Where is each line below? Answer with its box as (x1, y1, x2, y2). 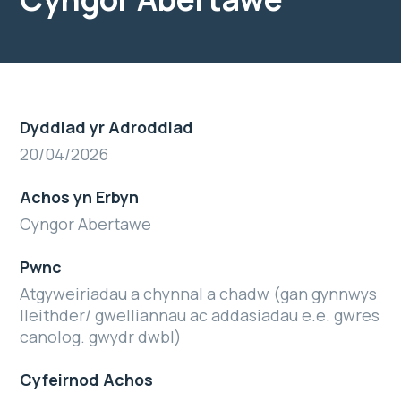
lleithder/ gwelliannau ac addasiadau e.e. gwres (20, 304, 380, 326)
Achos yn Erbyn (20, 186, 139, 208)
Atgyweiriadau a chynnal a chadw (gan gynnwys (20, 283, 377, 304)
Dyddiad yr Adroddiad (20, 116, 193, 138)
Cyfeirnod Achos (20, 369, 153, 390)
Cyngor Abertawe (20, 213, 151, 235)
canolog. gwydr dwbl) (20, 326, 182, 347)
